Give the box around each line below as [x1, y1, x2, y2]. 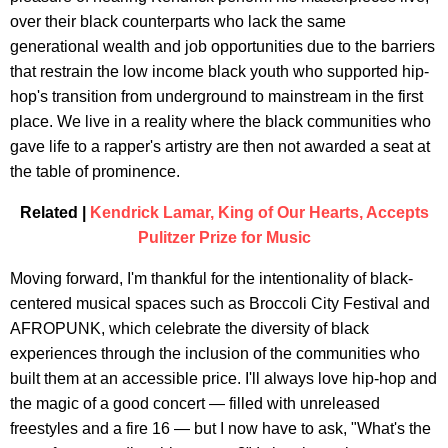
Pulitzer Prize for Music [137, 228, 311, 246]
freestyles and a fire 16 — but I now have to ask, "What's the [10, 419, 431, 437]
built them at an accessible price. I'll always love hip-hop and [10, 369, 437, 387]
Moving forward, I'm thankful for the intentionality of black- [10, 269, 413, 287]
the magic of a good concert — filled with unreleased [10, 394, 380, 412]
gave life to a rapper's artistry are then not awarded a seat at [10, 137, 430, 155]
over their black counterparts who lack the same [10, 12, 346, 30]
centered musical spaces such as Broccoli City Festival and [10, 294, 430, 312]
